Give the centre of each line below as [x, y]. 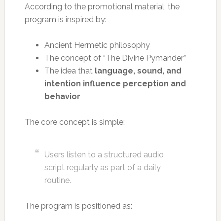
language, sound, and [138, 71]
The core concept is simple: [74, 122]
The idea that [69, 71]
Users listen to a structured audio [104, 154]
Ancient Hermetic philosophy [97, 45]
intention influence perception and [115, 83]
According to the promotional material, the [102, 6]
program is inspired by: [65, 19]
